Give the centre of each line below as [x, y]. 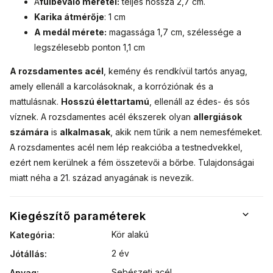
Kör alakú [130, 235]
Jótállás [27, 254]
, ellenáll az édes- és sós [200, 102]
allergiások [218, 117]
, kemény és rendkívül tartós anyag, [175, 71]
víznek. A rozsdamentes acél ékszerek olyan [101, 117]
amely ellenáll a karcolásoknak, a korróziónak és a [112, 87]
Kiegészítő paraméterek [78, 216]
